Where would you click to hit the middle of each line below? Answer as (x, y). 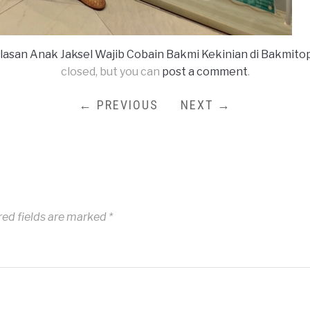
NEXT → (206, 105)
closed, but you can (111, 72)
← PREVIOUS (119, 105)
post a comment (204, 72)
